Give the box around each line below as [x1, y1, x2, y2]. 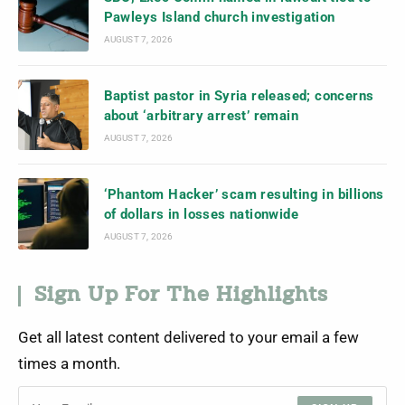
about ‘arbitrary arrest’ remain [103, 108, 299, 125]
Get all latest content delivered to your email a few [18, 328, 359, 346]
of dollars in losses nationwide [103, 206, 299, 223]
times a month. [18, 354, 120, 372]
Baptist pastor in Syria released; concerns [103, 88, 374, 105]
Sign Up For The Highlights [34, 285, 328, 306]
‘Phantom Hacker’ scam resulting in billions [103, 186, 384, 203]
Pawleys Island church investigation [103, 8, 335, 25]
